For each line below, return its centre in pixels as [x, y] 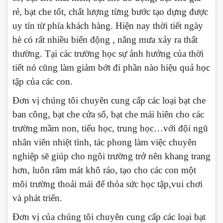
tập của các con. [43, 82]
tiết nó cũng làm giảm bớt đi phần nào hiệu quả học [111, 68]
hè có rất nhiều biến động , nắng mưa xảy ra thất [105, 40]
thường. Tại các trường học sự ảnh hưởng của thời [108, 54]
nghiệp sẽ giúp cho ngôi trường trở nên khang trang [111, 156]
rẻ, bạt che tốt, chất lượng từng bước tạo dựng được [110, 12]
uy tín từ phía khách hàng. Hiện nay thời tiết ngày [108, 26]
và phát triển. [37, 198]
